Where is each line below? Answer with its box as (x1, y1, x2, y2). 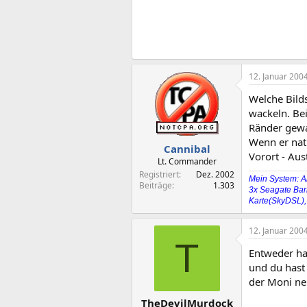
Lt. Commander (157, 156, 217, 167)
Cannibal (163, 142, 210, 156)
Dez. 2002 (196, 169, 234, 180)
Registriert (139, 169, 179, 180)
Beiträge (139, 180, 172, 191)
